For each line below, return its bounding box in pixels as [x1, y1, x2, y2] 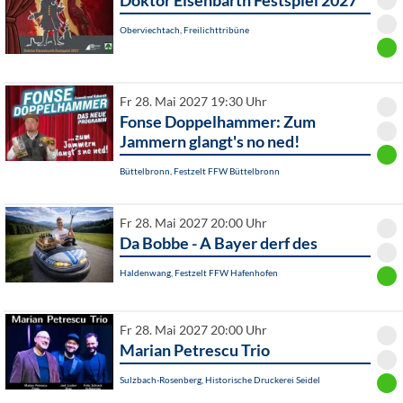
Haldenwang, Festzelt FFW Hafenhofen [120, 267, 278, 279]
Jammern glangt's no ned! [120, 131, 300, 152]
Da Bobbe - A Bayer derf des [120, 233, 318, 254]
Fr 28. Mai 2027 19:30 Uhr [120, 94, 267, 110]
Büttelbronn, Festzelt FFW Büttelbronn [120, 166, 280, 177]
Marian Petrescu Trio [120, 340, 270, 361]
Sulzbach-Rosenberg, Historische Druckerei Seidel [120, 374, 320, 386]
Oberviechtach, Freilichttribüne [120, 24, 249, 36]
